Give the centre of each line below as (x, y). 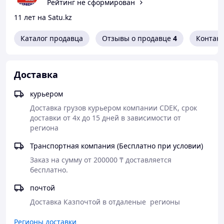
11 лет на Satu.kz (43, 17)
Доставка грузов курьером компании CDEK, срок (113, 108)
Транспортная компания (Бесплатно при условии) (160, 146)
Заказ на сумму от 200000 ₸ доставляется (101, 160)
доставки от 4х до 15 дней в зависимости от (105, 118)
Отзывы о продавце (136, 38)
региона (44, 128)
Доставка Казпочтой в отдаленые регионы (105, 202)
